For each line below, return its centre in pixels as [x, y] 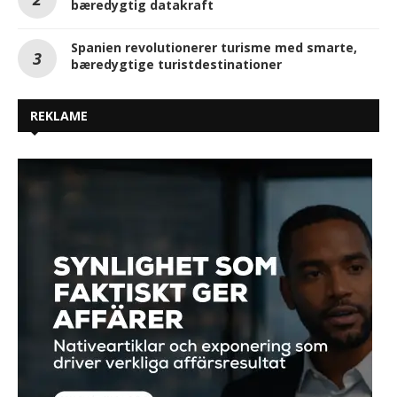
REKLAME [59, 116]
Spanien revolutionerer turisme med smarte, [214, 48]
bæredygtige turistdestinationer [176, 65]
